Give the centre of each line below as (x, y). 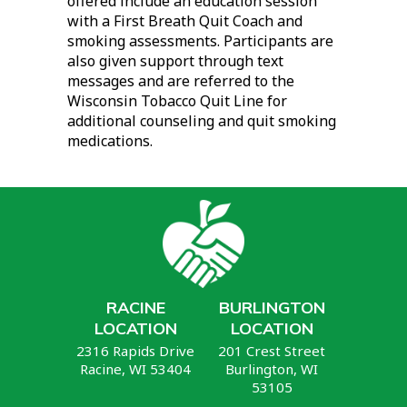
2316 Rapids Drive (135, 350)
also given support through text (175, 61)
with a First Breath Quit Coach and (185, 21)
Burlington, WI (272, 368)
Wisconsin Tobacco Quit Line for (177, 101)
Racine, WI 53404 (135, 368)
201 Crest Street (272, 350)
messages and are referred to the (181, 81)
